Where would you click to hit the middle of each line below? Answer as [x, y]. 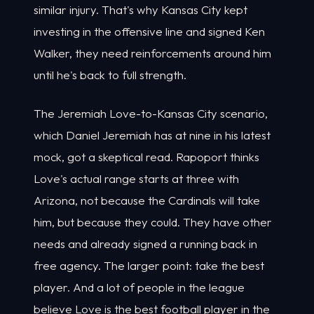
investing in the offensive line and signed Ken [149, 32]
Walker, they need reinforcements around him [152, 53]
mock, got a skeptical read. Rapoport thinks [146, 156]
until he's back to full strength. [110, 75]
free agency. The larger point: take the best [149, 265]
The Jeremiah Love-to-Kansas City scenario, [151, 113]
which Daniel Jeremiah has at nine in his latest [152, 135]
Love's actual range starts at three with [136, 178]
